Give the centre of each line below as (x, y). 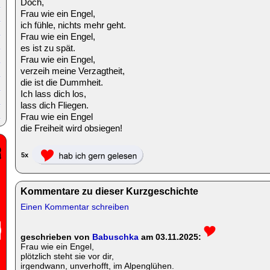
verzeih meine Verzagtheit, (73, 71)
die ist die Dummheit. (62, 82)
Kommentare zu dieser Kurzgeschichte (109, 191)
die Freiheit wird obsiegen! (71, 128)
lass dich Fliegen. (55, 105)
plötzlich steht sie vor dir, (67, 256)
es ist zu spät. (48, 48)
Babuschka (115, 237)
